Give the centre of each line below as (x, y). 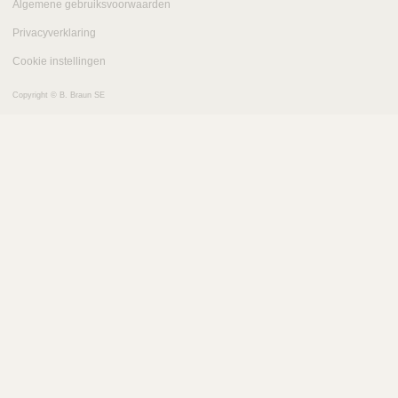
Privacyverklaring (54, 33)
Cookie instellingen (59, 62)
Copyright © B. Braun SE (59, 96)
